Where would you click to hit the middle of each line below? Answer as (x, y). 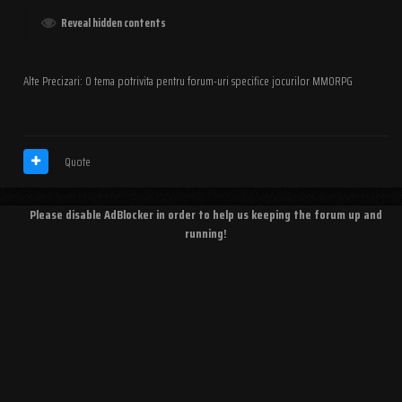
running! (205, 233)
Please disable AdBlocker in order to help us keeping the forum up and (205, 214)
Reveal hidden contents (114, 22)
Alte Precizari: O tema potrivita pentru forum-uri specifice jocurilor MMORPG (188, 81)
